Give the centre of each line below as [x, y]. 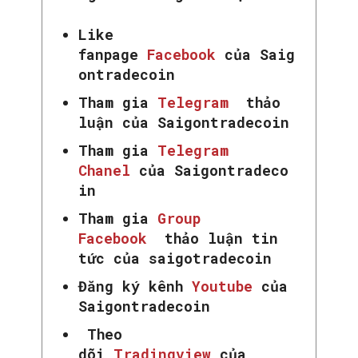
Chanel [109, 171]
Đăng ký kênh [131, 286]
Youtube [218, 286]
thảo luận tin [217, 239]
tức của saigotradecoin [175, 259]
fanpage [113, 55]
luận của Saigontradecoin [184, 123]
